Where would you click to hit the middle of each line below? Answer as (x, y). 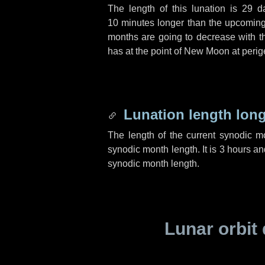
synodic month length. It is (164, 149)
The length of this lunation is (175, 9)
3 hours (235, 149)
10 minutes (131, 23)
